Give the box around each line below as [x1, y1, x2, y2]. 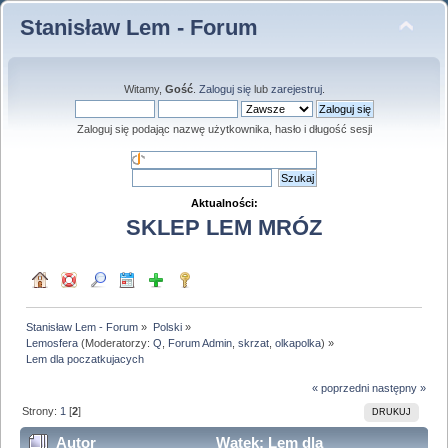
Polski [152, 320, 182, 333]
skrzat [238, 336, 270, 349]
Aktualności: [190, 197, 258, 209]
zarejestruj [270, 83, 322, 95]
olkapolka [275, 336, 322, 349]
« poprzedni [311, 382, 369, 395]
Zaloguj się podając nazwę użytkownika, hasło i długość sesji [76, 123, 372, 135]
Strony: [22, 404, 61, 417]
